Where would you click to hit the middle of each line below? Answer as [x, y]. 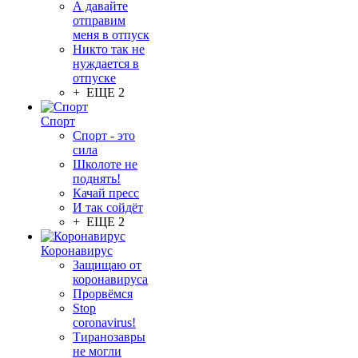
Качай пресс [106, 193]
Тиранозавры [109, 337]
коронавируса [110, 279]
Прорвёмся [103, 294]
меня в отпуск [111, 35]
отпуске [94, 78]
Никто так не [109, 49]
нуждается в [106, 64]
